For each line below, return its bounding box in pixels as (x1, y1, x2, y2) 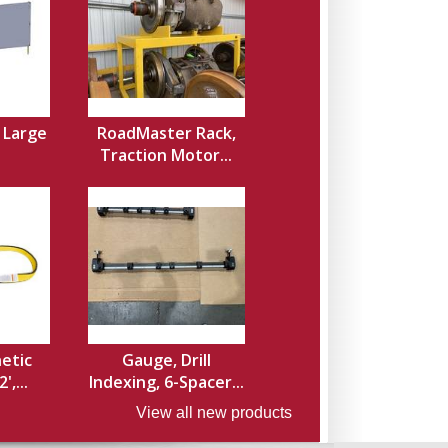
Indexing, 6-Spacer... (88, 371, 244, 393)
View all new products (135, 404, 292, 421)
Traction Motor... (100, 144, 232, 166)
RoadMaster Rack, (96, 122, 236, 144)
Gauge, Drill (121, 349, 211, 371)
